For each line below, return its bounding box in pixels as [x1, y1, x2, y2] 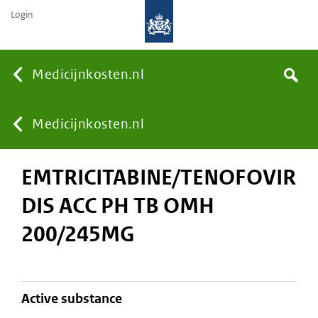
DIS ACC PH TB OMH [21, 192, 214, 219]
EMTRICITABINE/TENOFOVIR [21, 164, 296, 190]
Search [273, 67, 314, 82]
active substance [30, 290, 122, 307]
